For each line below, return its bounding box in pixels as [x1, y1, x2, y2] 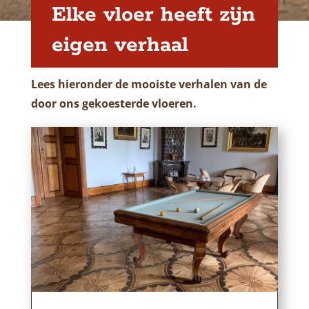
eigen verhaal [51, 32, 188, 59]
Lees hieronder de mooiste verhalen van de [30, 77, 267, 92]
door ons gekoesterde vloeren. [30, 96, 199, 111]
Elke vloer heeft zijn [51, 1, 255, 28]
